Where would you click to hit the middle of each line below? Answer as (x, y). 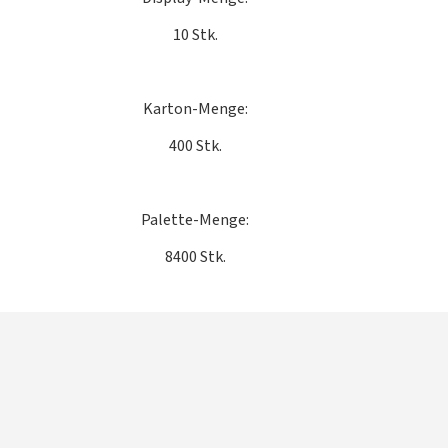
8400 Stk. (195, 257)
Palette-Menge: (195, 220)
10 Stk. (195, 35)
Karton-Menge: (195, 109)
